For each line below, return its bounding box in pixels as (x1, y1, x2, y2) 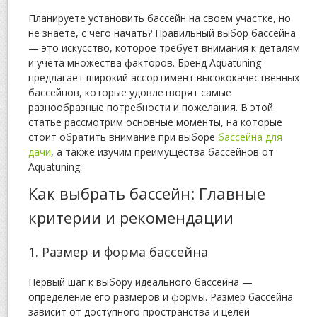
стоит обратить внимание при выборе (28, 130, 218, 144)
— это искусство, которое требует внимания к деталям (28, 41, 300, 55)
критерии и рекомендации (28, 207, 234, 229)
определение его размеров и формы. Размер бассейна (28, 290, 293, 304)
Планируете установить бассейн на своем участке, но (28, 11, 291, 25)
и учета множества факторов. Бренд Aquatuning (28, 56, 261, 70)
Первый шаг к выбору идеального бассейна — (28, 275, 253, 289)
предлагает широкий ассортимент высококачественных (28, 71, 299, 85)
